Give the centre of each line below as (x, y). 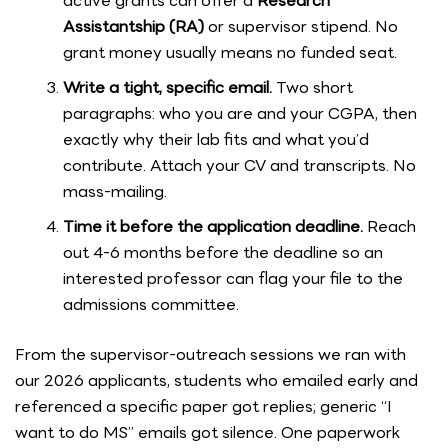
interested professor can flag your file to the (233, 278)
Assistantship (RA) (133, 26)
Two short (312, 87)
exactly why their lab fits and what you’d (216, 139)
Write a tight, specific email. (167, 87)
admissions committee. (151, 304)
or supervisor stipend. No (301, 26)
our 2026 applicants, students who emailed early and (216, 380)
